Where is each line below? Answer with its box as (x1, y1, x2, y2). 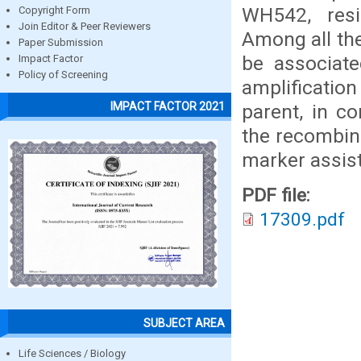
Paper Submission (19, 36, 103, 49)
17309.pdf (259, 209, 345, 230)
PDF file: (242, 185, 315, 206)
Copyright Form (19, 4, 90, 17)
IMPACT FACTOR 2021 (110, 99, 225, 113)
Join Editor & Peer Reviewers (19, 20, 151, 33)
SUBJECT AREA (143, 316, 225, 330)
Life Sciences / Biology (19, 346, 126, 359)
